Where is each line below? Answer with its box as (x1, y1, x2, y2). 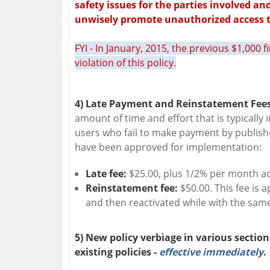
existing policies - (75, 245, 159, 259)
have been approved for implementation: (75, 140, 262, 154)
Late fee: (86, 167, 129, 181)
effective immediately (159, 245, 263, 259)
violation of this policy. (75, 56, 176, 70)
